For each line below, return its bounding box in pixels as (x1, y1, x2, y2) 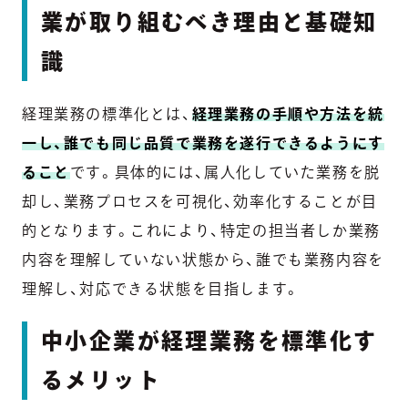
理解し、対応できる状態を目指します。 (22, 281, 301, 297)
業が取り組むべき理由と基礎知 (41, 11, 378, 34)
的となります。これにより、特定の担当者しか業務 (22, 223, 381, 239)
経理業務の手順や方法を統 (191, 107, 384, 122)
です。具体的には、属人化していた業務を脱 (69, 165, 381, 180)
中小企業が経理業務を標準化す (41, 330, 378, 352)
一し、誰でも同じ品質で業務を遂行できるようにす (22, 136, 384, 151)
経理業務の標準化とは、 (22, 107, 192, 122)
